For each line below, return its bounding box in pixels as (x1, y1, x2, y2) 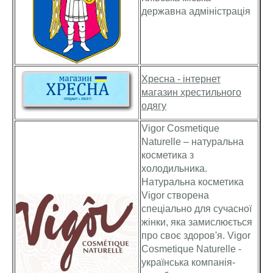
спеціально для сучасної (141, 204, 252, 214)
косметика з (141, 150, 194, 160)
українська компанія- (141, 257, 235, 268)
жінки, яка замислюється (141, 217, 252, 227)
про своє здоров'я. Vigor (141, 230, 250, 241)
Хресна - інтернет (141, 74, 221, 84)
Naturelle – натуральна (141, 136, 244, 147)
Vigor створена (141, 190, 209, 200)
